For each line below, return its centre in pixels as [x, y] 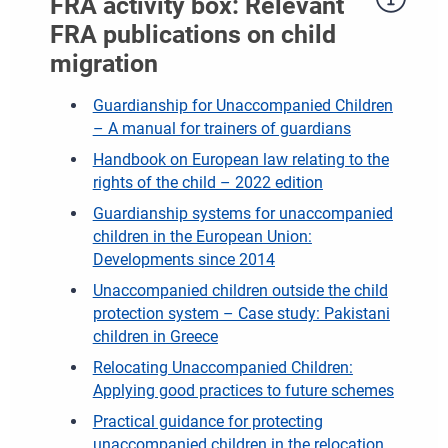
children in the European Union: [202, 237]
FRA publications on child [193, 35]
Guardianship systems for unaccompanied [242, 214]
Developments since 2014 [183, 260]
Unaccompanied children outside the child [240, 291]
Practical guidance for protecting [207, 422]
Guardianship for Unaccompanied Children [242, 106]
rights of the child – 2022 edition [207, 183]
